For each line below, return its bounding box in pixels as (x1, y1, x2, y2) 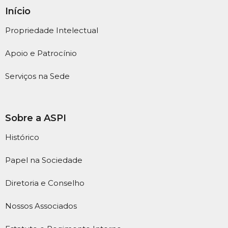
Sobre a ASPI (5, 112, 66, 124)
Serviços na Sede (5, 71, 70, 81)
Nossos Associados (5, 201, 77, 211)
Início (5, 6, 31, 17)
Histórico (5, 132, 39, 142)
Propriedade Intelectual (5, 25, 98, 36)
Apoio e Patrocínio (5, 48, 77, 59)
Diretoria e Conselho (5, 178, 84, 188)
